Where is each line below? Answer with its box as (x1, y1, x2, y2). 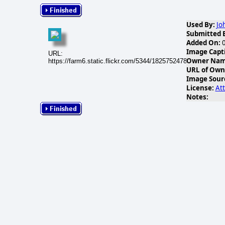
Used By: (186, 20, 215, 29)
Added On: (186, 38, 220, 47)
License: (186, 83, 214, 92)
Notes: (186, 92, 208, 101)
